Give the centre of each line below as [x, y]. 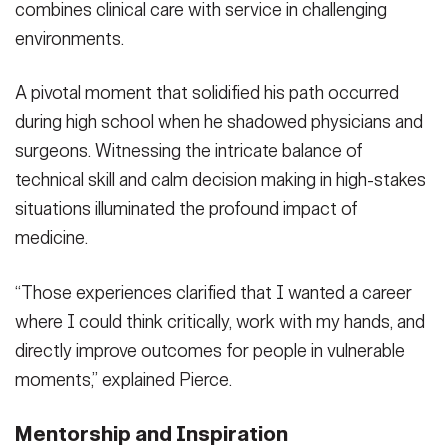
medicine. [51, 238]
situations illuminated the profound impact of [186, 209]
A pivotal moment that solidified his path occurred [207, 93]
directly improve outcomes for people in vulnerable [210, 350]
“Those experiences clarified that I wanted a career [213, 292]
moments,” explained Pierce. [123, 379]
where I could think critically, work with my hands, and [220, 321]
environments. [69, 39]
